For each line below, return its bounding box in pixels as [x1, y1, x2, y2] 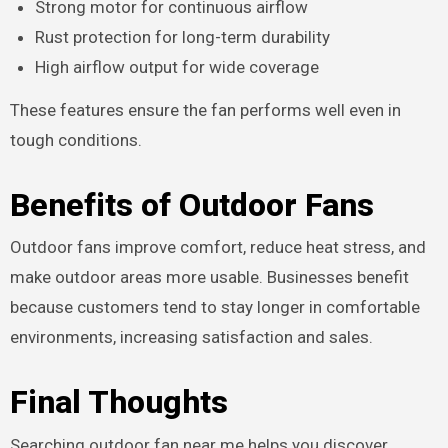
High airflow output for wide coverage [35, 57, 320, 78]
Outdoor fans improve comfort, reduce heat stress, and [9, 237, 426, 258]
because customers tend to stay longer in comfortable [9, 297, 420, 318]
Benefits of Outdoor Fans [9, 185, 374, 224]
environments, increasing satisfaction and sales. [9, 327, 373, 348]
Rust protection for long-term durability [35, 27, 331, 48]
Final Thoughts [9, 383, 228, 422]
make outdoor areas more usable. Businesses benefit [9, 267, 409, 288]
